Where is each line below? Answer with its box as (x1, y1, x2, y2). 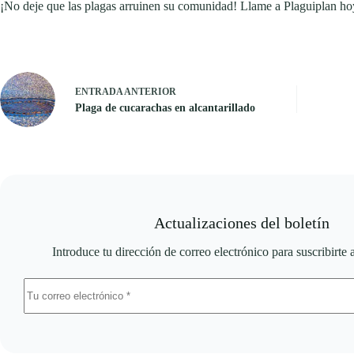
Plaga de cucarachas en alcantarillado (75, 102, 255, 115)
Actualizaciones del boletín (154, 213, 330, 232)
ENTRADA (75, 86, 122, 98)
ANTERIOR (122, 86, 176, 98)
